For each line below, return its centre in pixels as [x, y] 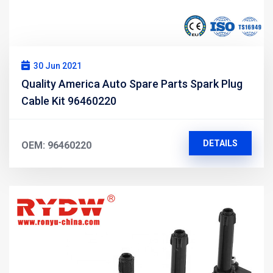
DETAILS [220, 143]
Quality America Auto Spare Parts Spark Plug [132, 83]
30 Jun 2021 [58, 66]
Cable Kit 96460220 [69, 101]
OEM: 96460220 [56, 145]
